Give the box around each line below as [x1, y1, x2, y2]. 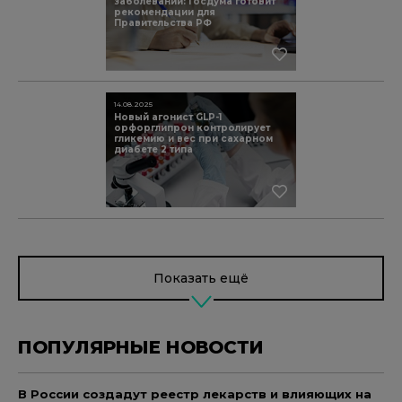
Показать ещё [153, 269, 249, 286]
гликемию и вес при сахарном [114, 133, 273, 145]
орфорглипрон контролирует [114, 122, 270, 135]
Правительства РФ [114, 17, 212, 30]
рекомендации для [114, 6, 215, 19]
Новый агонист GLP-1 [114, 111, 222, 124]
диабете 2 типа [114, 144, 193, 156]
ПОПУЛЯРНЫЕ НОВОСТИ [18, 336, 264, 359]
